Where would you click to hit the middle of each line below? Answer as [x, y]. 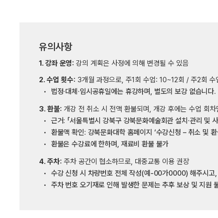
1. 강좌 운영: [56, 63]
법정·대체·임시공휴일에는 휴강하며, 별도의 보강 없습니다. [133, 91]
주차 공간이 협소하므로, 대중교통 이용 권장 [126, 162]
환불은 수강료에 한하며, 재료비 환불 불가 [110, 144]
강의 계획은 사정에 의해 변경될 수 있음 [131, 63]
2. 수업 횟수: [57, 80]
